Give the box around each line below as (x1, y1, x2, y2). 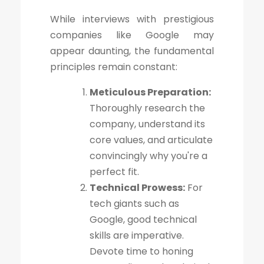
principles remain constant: (50, 60, 177, 74)
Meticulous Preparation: (90, 85, 211, 99)
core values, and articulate (90, 133, 213, 147)
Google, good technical (90, 212, 197, 226)
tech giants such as (90, 196, 179, 210)
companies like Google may (50, 28, 214, 42)
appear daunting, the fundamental (50, 44, 214, 58)
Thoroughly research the (90, 101, 205, 115)
